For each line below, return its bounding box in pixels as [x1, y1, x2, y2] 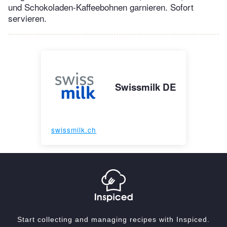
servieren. [8, 12, 47, 25]
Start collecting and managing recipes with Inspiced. [17, 215, 210, 223]
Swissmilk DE [115, 80, 176, 94]
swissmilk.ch [51, 125, 97, 135]
